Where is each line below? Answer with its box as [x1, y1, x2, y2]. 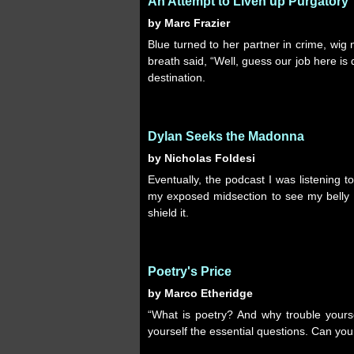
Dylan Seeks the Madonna [148, 130, 304, 143]
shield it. [148, 206, 189, 219]
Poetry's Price [148, 265, 232, 278]
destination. [148, 71, 205, 84]
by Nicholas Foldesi [148, 152, 255, 164]
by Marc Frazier [148, 17, 230, 29]
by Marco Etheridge [148, 287, 253, 299]
